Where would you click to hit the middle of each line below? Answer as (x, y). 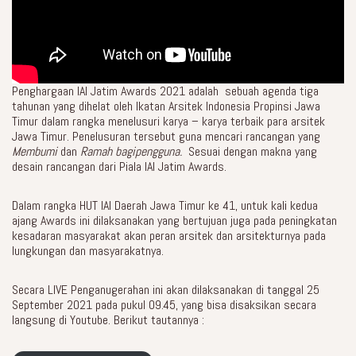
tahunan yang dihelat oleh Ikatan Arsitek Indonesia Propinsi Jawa (166, 106)
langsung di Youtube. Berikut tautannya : (108, 320)
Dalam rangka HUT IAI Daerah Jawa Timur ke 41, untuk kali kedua (165, 206)
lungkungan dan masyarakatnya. (88, 251)
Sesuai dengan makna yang (253, 152)
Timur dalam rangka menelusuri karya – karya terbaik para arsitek (168, 122)
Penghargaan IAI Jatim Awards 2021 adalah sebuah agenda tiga (165, 91)
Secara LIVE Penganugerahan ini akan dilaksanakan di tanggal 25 (166, 290)
